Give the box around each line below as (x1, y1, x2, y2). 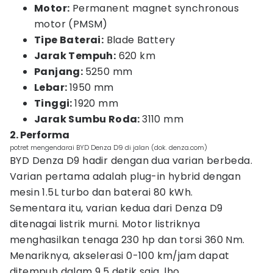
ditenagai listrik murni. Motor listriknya (10, 217, 200, 231)
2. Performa (10, 128, 69, 142)
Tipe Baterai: (34, 33, 104, 47)
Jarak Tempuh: (34, 49, 116, 63)
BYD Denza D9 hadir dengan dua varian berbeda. (10, 154, 252, 168)
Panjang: (34, 65, 85, 79)
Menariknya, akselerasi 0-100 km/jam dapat (10, 249, 230, 263)
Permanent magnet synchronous (69, 1, 239, 15)
